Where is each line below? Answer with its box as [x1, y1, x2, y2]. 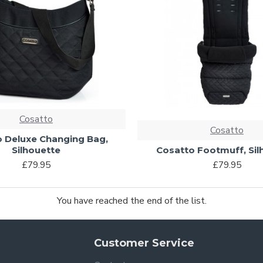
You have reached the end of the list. [56, 194, 207, 208]
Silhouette [11, 144, 60, 156]
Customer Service [94, 237, 194, 250]
